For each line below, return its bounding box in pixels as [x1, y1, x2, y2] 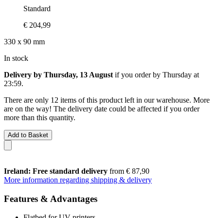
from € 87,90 [108, 166, 149, 175]
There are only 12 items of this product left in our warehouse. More [4, 95, 210, 104]
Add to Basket [8, 131, 48, 139]
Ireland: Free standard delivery [4, 166, 108, 175]
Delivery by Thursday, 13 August [4, 70, 113, 79]
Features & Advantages [4, 193, 97, 204]
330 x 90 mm [4, 37, 45, 46]
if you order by [113, 70, 163, 79]
